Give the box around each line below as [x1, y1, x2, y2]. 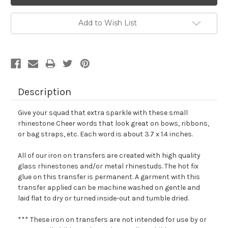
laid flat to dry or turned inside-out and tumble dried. [18, 194, 189, 203]
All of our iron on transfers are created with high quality [18, 151, 201, 160]
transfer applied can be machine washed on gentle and [18, 183, 200, 192]
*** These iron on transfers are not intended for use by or [18, 215, 207, 224]
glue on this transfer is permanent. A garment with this [18, 173, 200, 182]
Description [18, 86, 71, 98]
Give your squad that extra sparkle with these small [18, 108, 188, 118]
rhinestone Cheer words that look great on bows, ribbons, [18, 119, 209, 128]
